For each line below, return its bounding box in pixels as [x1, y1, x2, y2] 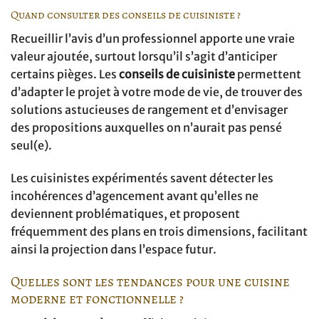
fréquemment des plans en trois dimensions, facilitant [11, 224, 308, 239]
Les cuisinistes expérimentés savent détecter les [11, 171, 273, 186]
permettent [235, 67, 301, 82]
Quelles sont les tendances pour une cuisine [11, 271, 290, 291]
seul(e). [11, 138, 52, 153]
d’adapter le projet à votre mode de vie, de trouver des [11, 85, 303, 100]
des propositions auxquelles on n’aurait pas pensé [11, 120, 282, 135]
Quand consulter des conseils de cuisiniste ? [11, 7, 241, 23]
